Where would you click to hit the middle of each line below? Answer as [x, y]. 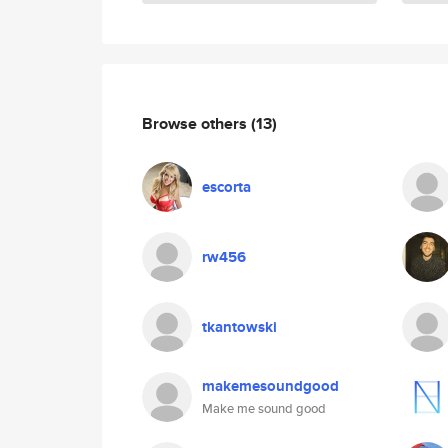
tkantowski [239, 327]
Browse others [196, 123]
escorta [226, 187]
